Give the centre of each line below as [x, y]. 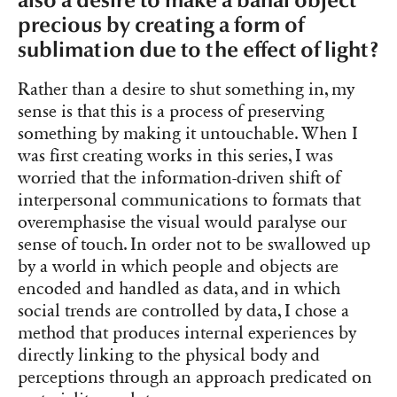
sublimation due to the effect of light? [198, 51]
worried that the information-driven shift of [179, 178]
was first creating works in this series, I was [175, 156]
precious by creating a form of [161, 26]
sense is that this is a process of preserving [171, 111]
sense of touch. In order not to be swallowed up [194, 244]
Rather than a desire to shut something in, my [186, 89]
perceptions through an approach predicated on [195, 377]
